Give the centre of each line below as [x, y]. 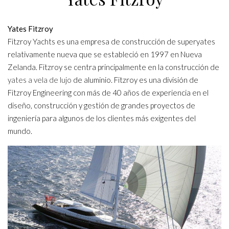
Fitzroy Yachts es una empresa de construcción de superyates [111, 41]
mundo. [20, 131]
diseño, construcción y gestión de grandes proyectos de [101, 105]
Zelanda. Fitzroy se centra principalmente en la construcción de [113, 67]
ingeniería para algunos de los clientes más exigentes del [102, 118]
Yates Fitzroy [30, 29]
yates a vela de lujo [40, 80]
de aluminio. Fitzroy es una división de [135, 80]
